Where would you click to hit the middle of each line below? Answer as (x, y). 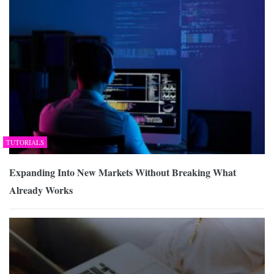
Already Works (41, 190)
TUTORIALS (25, 143)
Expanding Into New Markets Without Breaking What (123, 172)
